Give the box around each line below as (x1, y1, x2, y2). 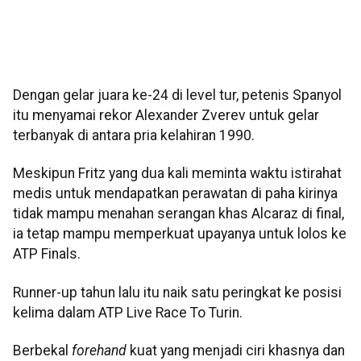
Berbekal (13, 342, 72, 359)
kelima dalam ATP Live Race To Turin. (13, 304, 243, 321)
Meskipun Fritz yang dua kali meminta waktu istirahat (13, 165, 342, 182)
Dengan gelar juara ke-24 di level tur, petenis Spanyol (13, 87, 342, 104)
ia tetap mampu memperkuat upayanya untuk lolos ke (13, 226, 346, 243)
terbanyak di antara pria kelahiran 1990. (13, 127, 255, 144)
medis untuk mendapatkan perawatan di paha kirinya (13, 185, 338, 202)
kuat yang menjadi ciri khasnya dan (127, 342, 345, 359)
